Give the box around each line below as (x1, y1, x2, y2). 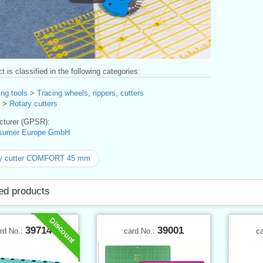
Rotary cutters (9, 99, 58, 108)
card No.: (123, 226, 157, 235)
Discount (48, 215, 77, 245)
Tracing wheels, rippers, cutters (37, 88, 144, 97)
